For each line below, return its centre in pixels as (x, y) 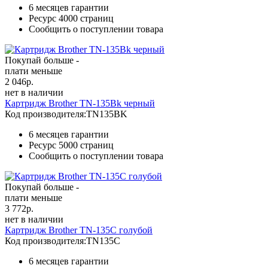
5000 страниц (86, 145)
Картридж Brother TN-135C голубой (79, 230)
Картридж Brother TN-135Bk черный (80, 103)
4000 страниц (86, 18)
